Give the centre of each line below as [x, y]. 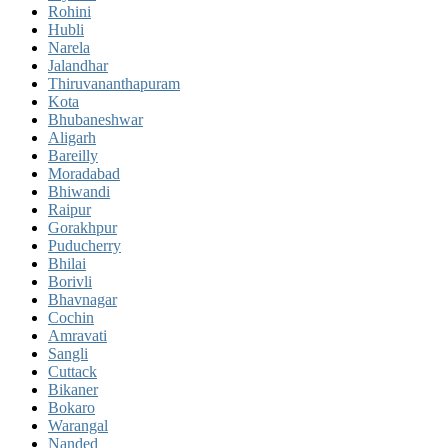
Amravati [77, 335]
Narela [69, 47]
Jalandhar [78, 65]
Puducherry [84, 245]
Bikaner [73, 389]
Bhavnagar [82, 299]
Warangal [78, 425]
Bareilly [73, 155]
